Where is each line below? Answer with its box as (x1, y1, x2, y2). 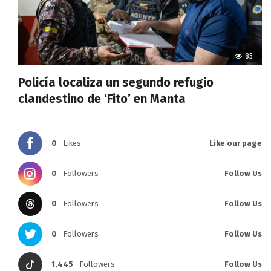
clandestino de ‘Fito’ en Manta (18, 91, 186, 106)
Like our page (209, 139, 262, 148)
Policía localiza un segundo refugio (18, 75, 214, 90)
